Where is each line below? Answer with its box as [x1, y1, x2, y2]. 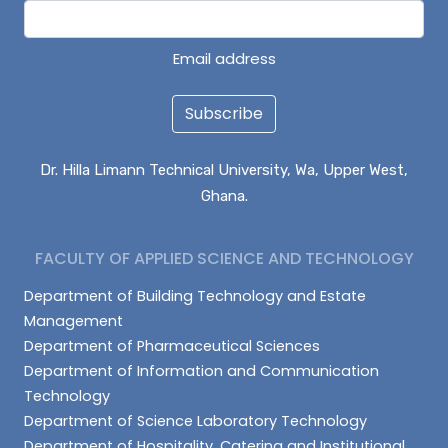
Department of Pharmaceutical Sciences [24, 336, 320, 356]
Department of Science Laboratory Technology [24, 411, 367, 431]
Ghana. [200, 187, 248, 205]
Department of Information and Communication [24, 361, 379, 381]
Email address [172, 48, 276, 69]
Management [24, 311, 123, 331]
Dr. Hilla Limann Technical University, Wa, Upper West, [40, 161, 408, 179]
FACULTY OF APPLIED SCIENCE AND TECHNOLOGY [34, 247, 414, 270]
